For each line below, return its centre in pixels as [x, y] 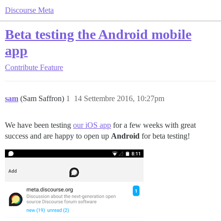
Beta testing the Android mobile [98, 34]
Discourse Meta [29, 10]
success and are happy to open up [58, 136]
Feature [52, 67]
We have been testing [39, 125]
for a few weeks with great [153, 125]
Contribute [21, 67]
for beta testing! [165, 136]
